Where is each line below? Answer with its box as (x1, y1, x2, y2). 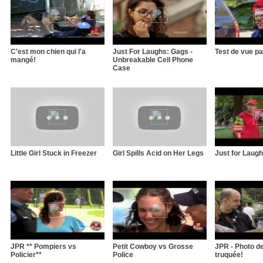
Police (113, 250, 133, 259)
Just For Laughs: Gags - (113, 47, 193, 56)
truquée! (215, 250, 243, 259)
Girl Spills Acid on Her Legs (113, 149, 204, 157)
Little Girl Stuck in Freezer (11, 149, 97, 157)
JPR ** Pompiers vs (11, 242, 76, 251)
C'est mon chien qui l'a (11, 47, 86, 56)
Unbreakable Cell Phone (113, 55, 193, 64)
